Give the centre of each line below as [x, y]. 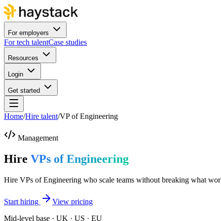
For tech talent [26, 42]
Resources [23, 58]
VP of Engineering [89, 116]
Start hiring [22, 201]
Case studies [68, 42]
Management [38, 138]
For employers [28, 33]
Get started [24, 91]
